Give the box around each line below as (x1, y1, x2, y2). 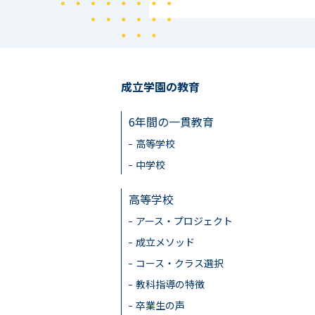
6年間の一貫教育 (129, 112, 214, 130)
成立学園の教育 (121, 77, 200, 95)
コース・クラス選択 (136, 255, 224, 270)
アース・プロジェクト (136, 213, 233, 228)
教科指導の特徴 (136, 276, 205, 291)
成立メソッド (136, 234, 195, 249)
